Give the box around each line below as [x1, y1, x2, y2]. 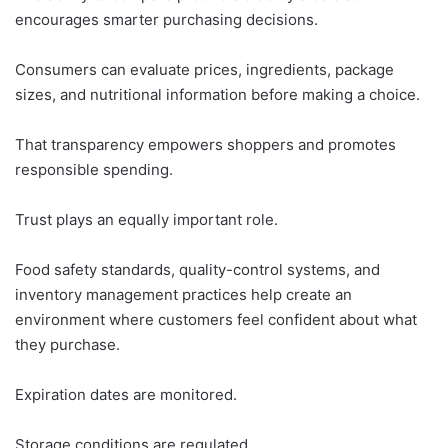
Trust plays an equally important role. [15, 210, 278, 229]
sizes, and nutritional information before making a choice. [15, 85, 420, 104]
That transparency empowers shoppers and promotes [15, 135, 396, 154]
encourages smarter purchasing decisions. [15, 10, 318, 29]
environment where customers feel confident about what [15, 310, 417, 329]
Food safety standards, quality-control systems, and [15, 260, 380, 279]
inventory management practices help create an [15, 285, 352, 304]
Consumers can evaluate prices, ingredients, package [15, 60, 394, 79]
